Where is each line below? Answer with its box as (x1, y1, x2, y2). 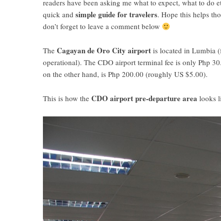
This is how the (43, 93, 91, 103)
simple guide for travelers (75, 9, 157, 20)
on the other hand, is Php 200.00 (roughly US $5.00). (43, 69, 208, 79)
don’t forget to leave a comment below (43, 21, 162, 31)
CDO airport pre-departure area (91, 93, 197, 104)
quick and (43, 9, 75, 19)
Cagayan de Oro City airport (57, 45, 151, 56)
